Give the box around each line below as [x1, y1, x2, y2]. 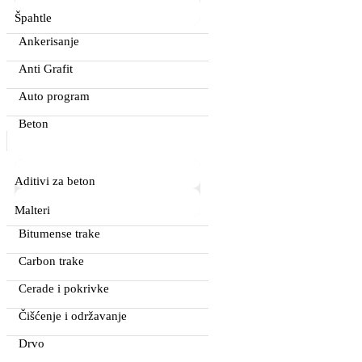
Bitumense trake [19, 226, 100, 240]
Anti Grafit [19, 61, 73, 75]
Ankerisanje [19, 34, 79, 48]
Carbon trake [19, 254, 84, 267]
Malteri [15, 203, 50, 217]
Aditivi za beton [15, 174, 95, 187]
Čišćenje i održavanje [19, 309, 127, 322]
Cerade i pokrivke [19, 281, 109, 295]
